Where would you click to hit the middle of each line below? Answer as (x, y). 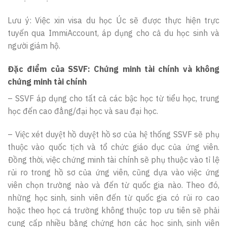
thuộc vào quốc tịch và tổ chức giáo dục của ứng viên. (113, 147)
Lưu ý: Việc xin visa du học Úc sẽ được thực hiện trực (113, 21)
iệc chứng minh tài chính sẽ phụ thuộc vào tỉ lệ (135, 159)
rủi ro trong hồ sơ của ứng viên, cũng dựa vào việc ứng (113, 172)
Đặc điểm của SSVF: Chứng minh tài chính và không (113, 69)
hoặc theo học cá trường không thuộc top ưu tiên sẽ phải (113, 210)
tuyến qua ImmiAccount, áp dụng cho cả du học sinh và (113, 33)
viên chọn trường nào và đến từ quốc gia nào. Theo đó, (113, 185)
